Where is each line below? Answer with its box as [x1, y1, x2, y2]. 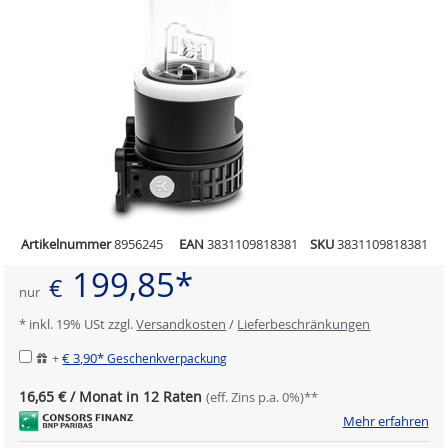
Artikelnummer [20, 235, 111, 254]
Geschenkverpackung [107, 351, 228, 367]
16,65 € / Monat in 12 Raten [19, 387, 203, 407]
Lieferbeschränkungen [237, 315, 371, 334]
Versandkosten [136, 315, 227, 334]
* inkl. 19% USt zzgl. [19, 315, 137, 334]
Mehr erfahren [342, 411, 429, 430]
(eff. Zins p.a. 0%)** [206, 388, 319, 407]
